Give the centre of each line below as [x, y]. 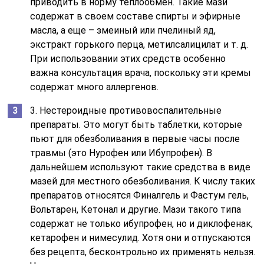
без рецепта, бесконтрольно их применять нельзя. [143, 252]
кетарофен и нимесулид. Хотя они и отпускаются [141, 238]
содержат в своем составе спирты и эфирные [136, 16]
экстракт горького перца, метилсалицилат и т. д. [139, 45]
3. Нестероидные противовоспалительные [126, 111]
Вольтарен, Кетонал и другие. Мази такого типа [136, 210]
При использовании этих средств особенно [128, 59]
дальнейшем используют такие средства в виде [141, 167]
